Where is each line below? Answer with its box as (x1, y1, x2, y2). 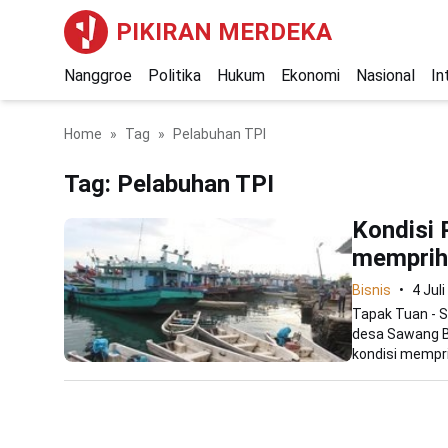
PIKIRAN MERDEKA (116, 18, 332, 46)
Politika (148, 66, 201, 85)
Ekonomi (281, 66, 340, 85)
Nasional (356, 66, 415, 85)
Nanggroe (64, 66, 132, 85)
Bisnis (352, 282, 391, 298)
